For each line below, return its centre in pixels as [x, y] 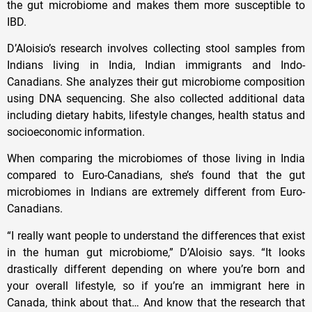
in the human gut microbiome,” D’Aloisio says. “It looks [156, 252]
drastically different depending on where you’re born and [156, 269]
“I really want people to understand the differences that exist [156, 235]
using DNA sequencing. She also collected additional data [156, 99]
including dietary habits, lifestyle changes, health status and [156, 116]
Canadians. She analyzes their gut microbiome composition [156, 82]
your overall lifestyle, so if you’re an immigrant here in [156, 286]
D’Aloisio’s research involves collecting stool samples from [156, 49]
